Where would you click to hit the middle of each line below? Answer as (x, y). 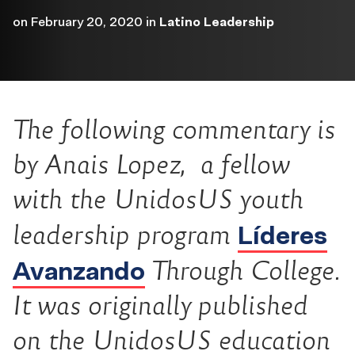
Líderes (282, 235)
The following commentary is (174, 130)
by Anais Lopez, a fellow (151, 164)
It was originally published (160, 305)
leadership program (125, 235)
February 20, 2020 (87, 21)
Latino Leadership (217, 21)
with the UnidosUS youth (158, 199)
